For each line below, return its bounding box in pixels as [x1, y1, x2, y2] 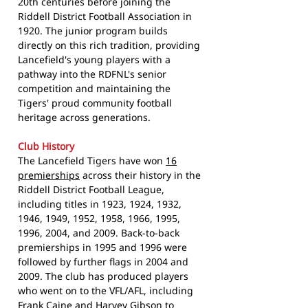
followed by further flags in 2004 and [18, 255, 188, 269]
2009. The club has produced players [18, 269, 188, 283]
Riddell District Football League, [18, 183, 164, 197]
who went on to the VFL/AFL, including [18, 284, 193, 298]
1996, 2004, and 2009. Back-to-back [18, 226, 179, 240]
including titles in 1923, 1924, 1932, [18, 197, 181, 211]
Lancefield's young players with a [18, 53, 170, 67]
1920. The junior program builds [18, 24, 168, 38]
